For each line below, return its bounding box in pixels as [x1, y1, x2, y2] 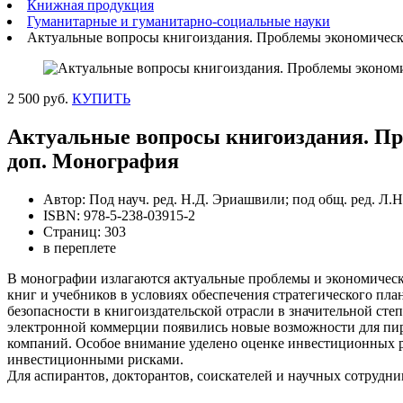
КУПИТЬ [72, 91, 130, 106]
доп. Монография [7, 148, 179, 173]
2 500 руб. [7, 91, 68, 106]
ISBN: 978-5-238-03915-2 [43, 207, 195, 223]
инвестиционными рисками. [7, 351, 184, 367]
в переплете [43, 239, 116, 255]
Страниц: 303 [43, 223, 126, 239]
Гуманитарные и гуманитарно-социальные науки [27, 13, 330, 29]
